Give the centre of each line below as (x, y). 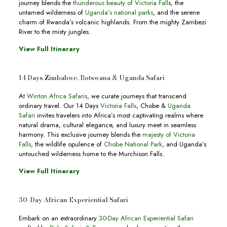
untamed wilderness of (52, 13)
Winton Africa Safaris (57, 96)
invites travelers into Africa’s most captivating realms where (119, 116)
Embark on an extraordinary (59, 218)
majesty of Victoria (168, 135)
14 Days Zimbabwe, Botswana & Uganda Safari (92, 78)
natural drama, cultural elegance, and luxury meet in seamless (107, 125)
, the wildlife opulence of (67, 144)
